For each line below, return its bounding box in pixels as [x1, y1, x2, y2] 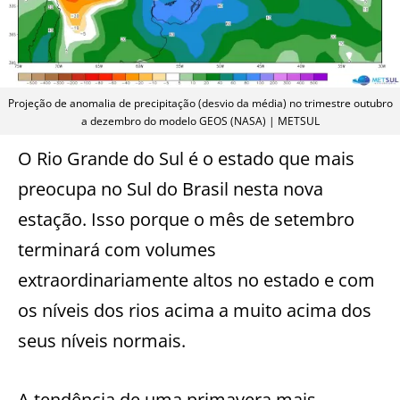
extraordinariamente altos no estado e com [18, 267, 375, 292]
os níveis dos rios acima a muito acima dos [18, 297, 371, 322]
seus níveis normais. [18, 328, 186, 353]
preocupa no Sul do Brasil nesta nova [18, 176, 323, 201]
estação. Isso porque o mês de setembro [18, 206, 354, 231]
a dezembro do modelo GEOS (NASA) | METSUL [80, 112, 320, 129]
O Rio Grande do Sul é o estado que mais [18, 146, 354, 171]
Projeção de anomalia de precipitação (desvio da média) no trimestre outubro [7, 95, 393, 111]
